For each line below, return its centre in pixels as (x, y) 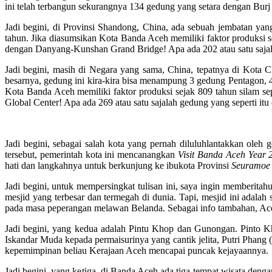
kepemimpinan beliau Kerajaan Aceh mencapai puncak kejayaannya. (137, 251)
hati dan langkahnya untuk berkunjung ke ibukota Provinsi (118, 166)
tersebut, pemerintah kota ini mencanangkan (92, 155)
